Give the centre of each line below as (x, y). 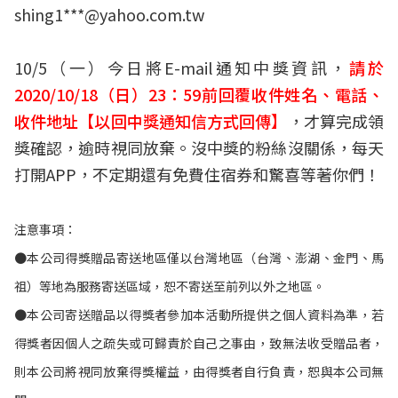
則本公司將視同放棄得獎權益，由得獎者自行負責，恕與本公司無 (199, 372)
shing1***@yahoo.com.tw (109, 15)
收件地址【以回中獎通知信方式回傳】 (151, 121)
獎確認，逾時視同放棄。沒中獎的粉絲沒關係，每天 (199, 148)
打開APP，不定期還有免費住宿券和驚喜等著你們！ (197, 175)
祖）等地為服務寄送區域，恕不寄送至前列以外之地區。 (170, 287)
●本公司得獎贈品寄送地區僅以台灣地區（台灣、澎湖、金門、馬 (199, 258)
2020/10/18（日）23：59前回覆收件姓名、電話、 (199, 95)
